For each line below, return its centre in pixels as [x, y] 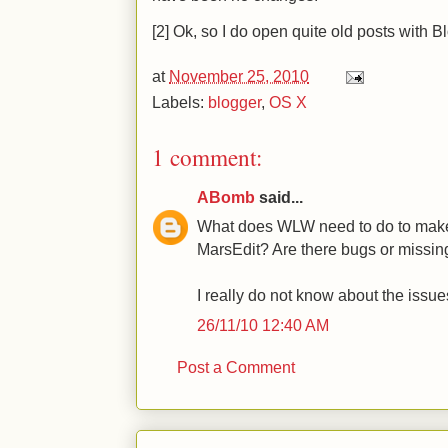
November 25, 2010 [239, 75]
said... [279, 196]
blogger [234, 101]
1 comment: [207, 156]
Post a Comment [236, 367]
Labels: [180, 101]
